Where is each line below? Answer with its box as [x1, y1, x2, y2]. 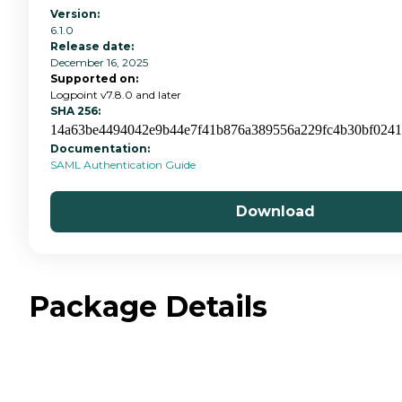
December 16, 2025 [50, 55, 148, 69]
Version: [50, 6, 100, 21]
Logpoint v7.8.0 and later [50, 87, 181, 101]
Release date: [50, 39, 134, 53]
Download [236, 202, 315, 220]
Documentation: [50, 141, 153, 155]
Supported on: [50, 71, 138, 85]
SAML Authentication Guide [50, 157, 196, 171]
